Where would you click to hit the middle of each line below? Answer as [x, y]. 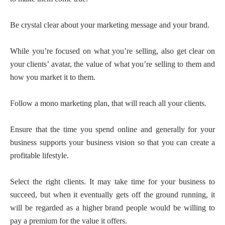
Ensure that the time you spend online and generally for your [113, 129]
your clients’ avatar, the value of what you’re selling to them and [113, 64]
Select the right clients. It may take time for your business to [113, 182]
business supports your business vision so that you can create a [113, 142]
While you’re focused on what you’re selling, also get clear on [113, 51]
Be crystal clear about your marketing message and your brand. [110, 25]
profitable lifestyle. [39, 155]
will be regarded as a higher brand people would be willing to [113, 208]
